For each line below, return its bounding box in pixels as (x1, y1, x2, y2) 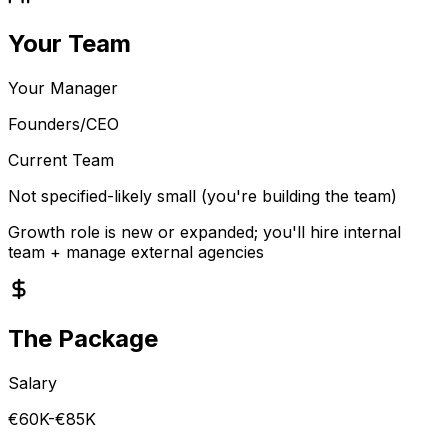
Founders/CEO (8, 113, 119, 134)
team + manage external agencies (8, 241, 264, 262)
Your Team (8, 28, 131, 58)
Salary (8, 372, 57, 393)
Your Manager (8, 77, 118, 98)
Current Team (8, 149, 114, 170)
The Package (8, 323, 158, 353)
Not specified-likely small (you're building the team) (8, 185, 397, 206)
